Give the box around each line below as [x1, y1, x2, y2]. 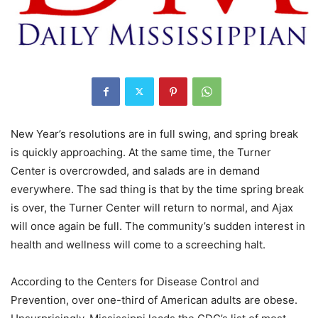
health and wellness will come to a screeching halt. [11, 237, 265, 251]
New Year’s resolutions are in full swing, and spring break [11, 126, 298, 141]
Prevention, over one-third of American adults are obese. [11, 292, 297, 307]
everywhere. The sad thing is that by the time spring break [11, 182, 304, 196]
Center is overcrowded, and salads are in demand [11, 163, 260, 177]
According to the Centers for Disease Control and [11, 274, 259, 288]
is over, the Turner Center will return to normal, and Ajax [11, 200, 293, 214]
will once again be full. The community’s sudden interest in [11, 219, 305, 233]
